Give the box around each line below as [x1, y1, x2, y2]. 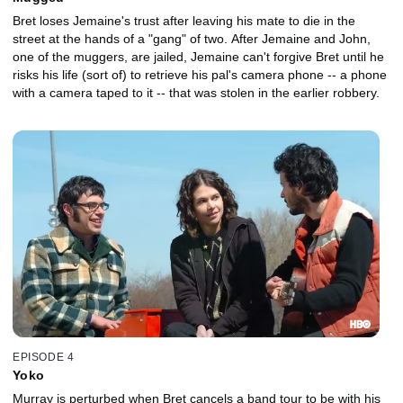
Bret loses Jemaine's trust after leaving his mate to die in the [13, 13, 355, 29]
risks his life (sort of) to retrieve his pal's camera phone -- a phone [13, 67, 387, 83]
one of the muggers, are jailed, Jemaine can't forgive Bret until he [13, 49, 384, 65]
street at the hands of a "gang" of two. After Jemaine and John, [13, 31, 371, 47]
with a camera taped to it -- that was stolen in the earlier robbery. [13, 85, 380, 101]
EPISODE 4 [13, 350, 75, 363]
